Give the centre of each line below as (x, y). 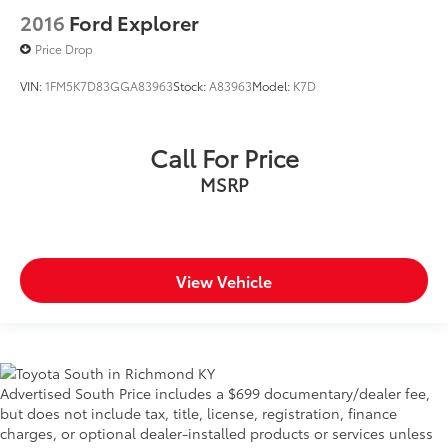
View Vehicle (224, 280)
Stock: (191, 85)
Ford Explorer (134, 21)
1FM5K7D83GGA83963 (109, 85)
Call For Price (224, 156)
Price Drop (64, 48)
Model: (272, 85)
